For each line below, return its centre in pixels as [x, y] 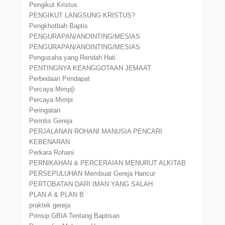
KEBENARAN [50, 142]
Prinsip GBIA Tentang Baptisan [75, 216]
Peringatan [45, 110]
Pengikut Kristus [53, 5]
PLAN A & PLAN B [57, 195]
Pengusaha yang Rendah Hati [73, 58]
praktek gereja [50, 205]
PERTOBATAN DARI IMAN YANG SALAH [91, 184]
